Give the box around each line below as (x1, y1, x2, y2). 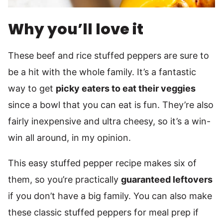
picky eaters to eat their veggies (56, 83, 196, 94)
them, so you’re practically (8, 174, 121, 185)
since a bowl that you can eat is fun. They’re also (8, 100, 214, 110)
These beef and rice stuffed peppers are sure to (8, 50, 209, 61)
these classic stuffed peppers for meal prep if (8, 207, 199, 218)
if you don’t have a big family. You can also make (8, 191, 212, 201)
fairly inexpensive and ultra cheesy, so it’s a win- (8, 116, 211, 126)
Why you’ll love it (8, 19, 143, 40)
